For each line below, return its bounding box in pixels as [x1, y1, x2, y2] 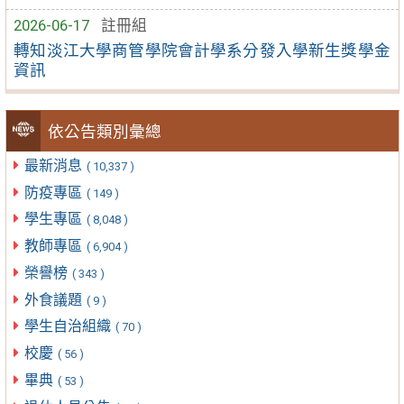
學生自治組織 [23, 317, 115, 335]
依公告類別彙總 [48, 122, 162, 141]
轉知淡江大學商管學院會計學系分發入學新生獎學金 [14, 41, 390, 60]
